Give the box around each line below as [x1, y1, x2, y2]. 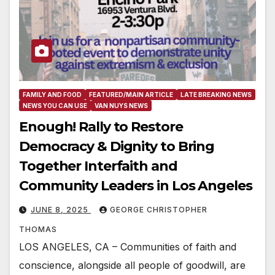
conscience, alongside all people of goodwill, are [19, 258, 246, 271]
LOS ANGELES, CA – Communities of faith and [19, 240, 236, 253]
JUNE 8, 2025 [31, 204, 91, 214]
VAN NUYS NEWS [95, 101, 148, 109]
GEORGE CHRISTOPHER [110, 204, 207, 214]
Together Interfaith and [19, 157, 177, 174]
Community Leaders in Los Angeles [19, 177, 252, 194]
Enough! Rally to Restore [19, 118, 183, 135]
